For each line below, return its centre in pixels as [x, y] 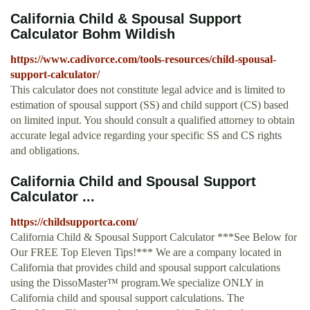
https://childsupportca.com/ [74, 222]
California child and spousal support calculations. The [127, 298]
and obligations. [45, 151]
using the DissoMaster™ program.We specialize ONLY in [137, 283]
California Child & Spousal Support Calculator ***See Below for [154, 237]
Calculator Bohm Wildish [93, 34]
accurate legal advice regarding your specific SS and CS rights [146, 136]
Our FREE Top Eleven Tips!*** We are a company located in [146, 253]
